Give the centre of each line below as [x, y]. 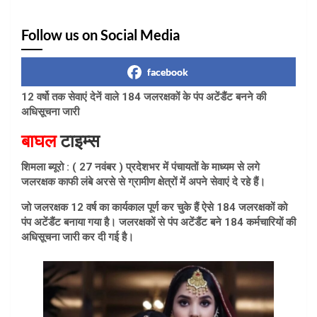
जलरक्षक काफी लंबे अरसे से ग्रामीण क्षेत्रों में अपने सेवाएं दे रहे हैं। [143, 182]
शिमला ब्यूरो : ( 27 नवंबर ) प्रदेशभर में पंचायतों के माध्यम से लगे [140, 167]
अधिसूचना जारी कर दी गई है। [77, 237]
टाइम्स [80, 142]
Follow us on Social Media [100, 35]
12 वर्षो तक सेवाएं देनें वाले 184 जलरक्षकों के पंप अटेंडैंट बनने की [144, 97]
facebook [168, 72]
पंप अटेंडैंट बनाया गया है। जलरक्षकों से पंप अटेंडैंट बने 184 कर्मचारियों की [158, 223]
